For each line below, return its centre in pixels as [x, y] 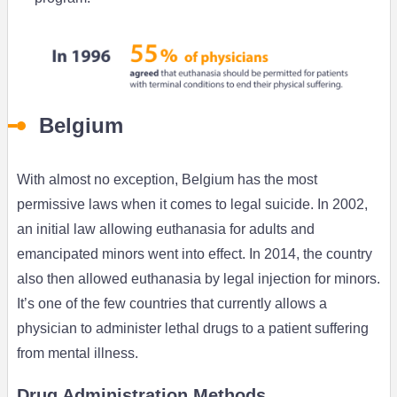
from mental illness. [77, 354]
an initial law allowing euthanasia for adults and [165, 230]
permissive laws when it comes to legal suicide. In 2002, [192, 205]
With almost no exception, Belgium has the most [167, 180]
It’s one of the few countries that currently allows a [171, 304]
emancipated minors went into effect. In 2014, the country [194, 254]
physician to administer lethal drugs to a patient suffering [192, 329]
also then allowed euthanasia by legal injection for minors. [198, 279]
